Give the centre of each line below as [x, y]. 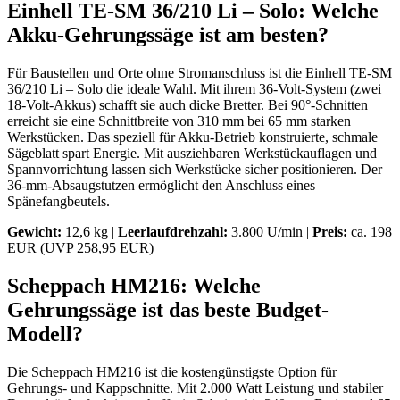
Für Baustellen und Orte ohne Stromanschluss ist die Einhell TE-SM [200, 72]
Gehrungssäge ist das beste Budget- [168, 309]
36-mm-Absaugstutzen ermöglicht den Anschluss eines [161, 185]
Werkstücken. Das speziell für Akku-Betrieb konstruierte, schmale [192, 137]
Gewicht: [34, 231]
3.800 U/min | [270, 231]
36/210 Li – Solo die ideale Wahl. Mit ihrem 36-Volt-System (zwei [194, 88]
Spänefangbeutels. [58, 201]
